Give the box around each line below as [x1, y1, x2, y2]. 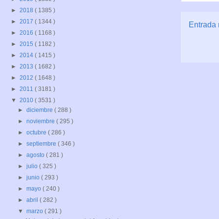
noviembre [26, 118, 57, 125]
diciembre [26, 107, 55, 114]
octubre [26, 129, 48, 136]
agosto [26, 152, 46, 159]
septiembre [26, 140, 58, 148]
